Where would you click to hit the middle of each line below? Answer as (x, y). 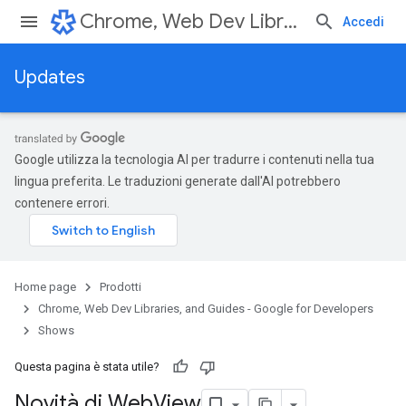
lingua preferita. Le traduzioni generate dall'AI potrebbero (178, 181)
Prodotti (121, 287)
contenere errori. (62, 203)
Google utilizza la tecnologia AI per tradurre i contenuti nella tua (194, 159)
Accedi (363, 22)
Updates (50, 77)
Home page (45, 287)
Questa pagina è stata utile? (87, 367)
